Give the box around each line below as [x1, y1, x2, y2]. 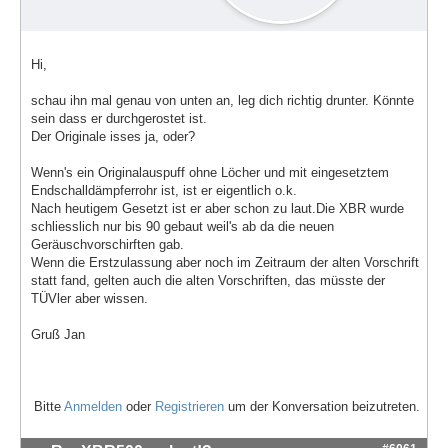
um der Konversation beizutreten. [224, 398, 420, 414]
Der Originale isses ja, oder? [31, 129, 195, 145]
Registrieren [155, 398, 224, 414]
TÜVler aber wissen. [31, 291, 148, 307]
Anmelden [64, 398, 122, 414]
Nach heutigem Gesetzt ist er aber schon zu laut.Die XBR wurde [31, 201, 404, 217]
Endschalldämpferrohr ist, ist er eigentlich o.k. [31, 183, 297, 199]
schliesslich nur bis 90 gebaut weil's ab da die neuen [31, 219, 334, 235]
